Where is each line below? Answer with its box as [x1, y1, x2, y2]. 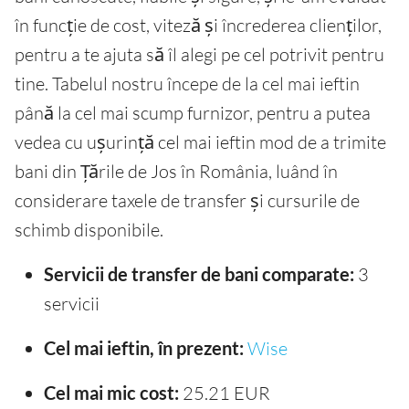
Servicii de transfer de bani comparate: [44, 263, 354, 286]
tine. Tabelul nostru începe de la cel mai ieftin [15, 72, 360, 96]
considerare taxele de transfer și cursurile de [15, 189, 360, 213]
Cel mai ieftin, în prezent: [44, 337, 244, 360]
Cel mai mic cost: [44, 382, 179, 404]
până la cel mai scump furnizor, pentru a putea [15, 101, 371, 125]
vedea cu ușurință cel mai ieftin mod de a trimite [15, 131, 386, 154]
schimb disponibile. [15, 218, 163, 242]
